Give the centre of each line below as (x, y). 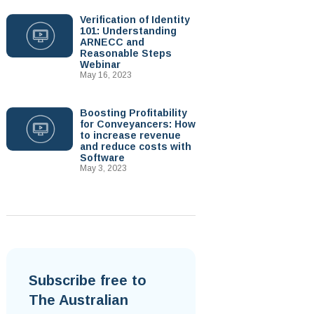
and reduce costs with (135, 146)
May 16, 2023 (105, 75)
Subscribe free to (88, 280)
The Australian (78, 300)
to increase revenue (130, 135)
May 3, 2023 (103, 168)
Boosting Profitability (133, 113)
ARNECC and (112, 42)
